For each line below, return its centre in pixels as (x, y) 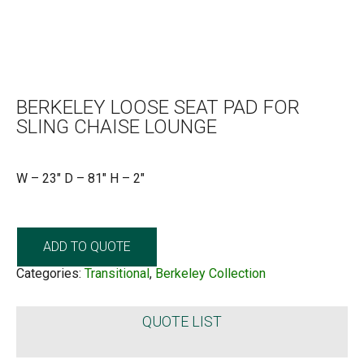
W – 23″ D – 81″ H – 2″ (80, 178)
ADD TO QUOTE (87, 246)
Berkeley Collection (210, 273)
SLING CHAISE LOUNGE (117, 126)
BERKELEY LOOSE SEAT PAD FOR (158, 107)
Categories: (50, 273)
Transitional (117, 273)
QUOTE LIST (182, 321)
